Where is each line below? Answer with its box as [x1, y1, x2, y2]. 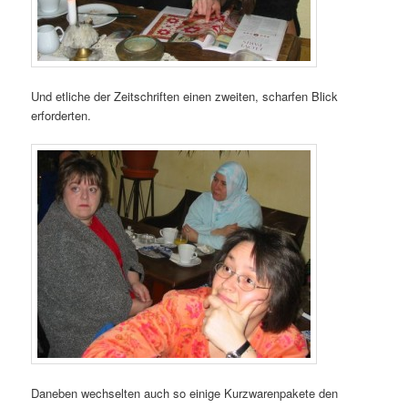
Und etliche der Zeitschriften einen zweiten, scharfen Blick [31, 87, 339, 105]
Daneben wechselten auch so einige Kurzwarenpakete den [31, 383, 339, 402]
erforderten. [31, 106, 92, 124]
